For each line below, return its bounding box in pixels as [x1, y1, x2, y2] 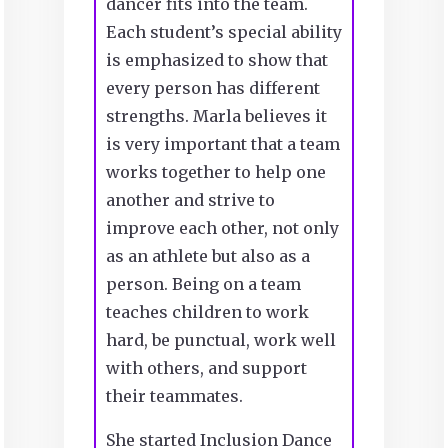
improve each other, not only [105, 217, 339, 238]
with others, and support [105, 357, 307, 378]
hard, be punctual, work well [105, 329, 336, 350]
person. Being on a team [105, 273, 301, 294]
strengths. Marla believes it [105, 105, 327, 126]
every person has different [105, 77, 320, 98]
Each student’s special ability [105, 21, 342, 42]
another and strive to [105, 189, 275, 210]
